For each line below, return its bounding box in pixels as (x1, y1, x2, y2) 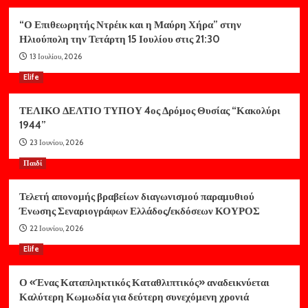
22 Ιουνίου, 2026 (29, 223, 83, 234)
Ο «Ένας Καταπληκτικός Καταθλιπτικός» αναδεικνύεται (19, 276, 269, 289)
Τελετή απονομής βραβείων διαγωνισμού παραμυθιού (19, 190, 254, 203)
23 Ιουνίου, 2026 (29, 137, 83, 148)
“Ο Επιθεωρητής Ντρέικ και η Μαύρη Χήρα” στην (19, 19, 241, 32)
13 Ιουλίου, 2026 (29, 52, 82, 62)
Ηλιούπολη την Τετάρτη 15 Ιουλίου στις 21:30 (19, 33, 220, 46)
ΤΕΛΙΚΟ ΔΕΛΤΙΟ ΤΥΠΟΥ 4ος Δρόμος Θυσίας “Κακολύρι (19, 104, 280, 118)
